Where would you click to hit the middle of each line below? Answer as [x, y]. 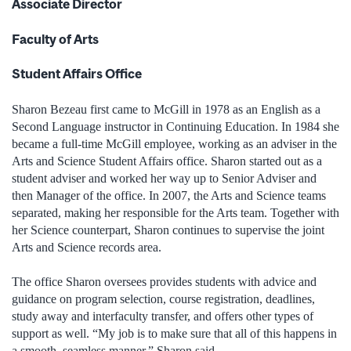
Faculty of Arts [55, 39]
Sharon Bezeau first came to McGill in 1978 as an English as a [166, 109]
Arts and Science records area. [87, 247]
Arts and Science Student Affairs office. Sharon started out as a [167, 161]
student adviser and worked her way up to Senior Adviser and [164, 178]
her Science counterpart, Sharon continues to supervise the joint [168, 230]
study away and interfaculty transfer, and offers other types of [163, 316]
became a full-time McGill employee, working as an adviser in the [174, 143]
